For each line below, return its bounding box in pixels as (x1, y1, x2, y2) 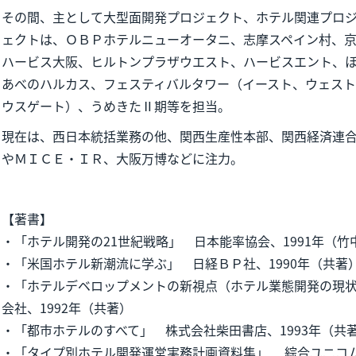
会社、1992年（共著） (2, 298, 132, 317)
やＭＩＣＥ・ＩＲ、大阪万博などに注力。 (2, 149, 243, 168)
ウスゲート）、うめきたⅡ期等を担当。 (2, 96, 230, 115)
